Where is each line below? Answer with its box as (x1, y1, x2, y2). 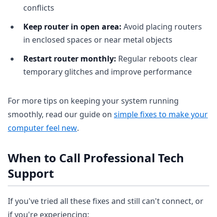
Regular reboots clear (116, 53, 198, 64)
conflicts (23, 2, 54, 13)
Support (8, 165, 54, 181)
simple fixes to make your (114, 109, 208, 120)
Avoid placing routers (122, 21, 202, 32)
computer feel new (8, 123, 77, 133)
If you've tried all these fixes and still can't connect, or (8, 196, 203, 206)
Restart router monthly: (23, 53, 116, 64)
